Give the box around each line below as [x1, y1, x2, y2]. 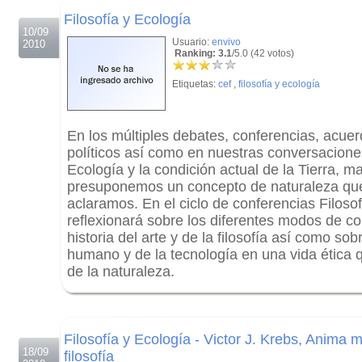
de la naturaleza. [67, 263, 175, 280]
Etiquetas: [172, 78, 218, 90]
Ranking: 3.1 [172, 48, 232, 59]
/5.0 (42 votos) [232, 48, 294, 59]
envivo [212, 36, 241, 48]
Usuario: [172, 36, 212, 48]
